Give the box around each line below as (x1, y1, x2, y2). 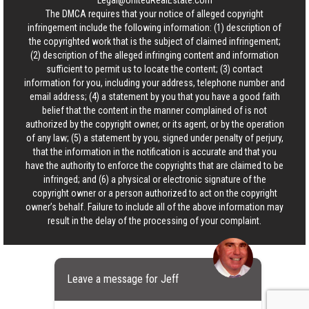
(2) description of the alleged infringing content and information (30, 50, 279, 61)
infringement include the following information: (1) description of (28, 22, 281, 34)
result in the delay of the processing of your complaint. (48, 215, 261, 227)
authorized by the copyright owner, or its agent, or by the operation (25, 119, 284, 130)
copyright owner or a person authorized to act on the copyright (32, 188, 277, 199)
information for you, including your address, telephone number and (24, 77, 285, 89)
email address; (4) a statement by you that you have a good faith (29, 91, 280, 103)
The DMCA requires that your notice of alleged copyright (46, 8, 263, 20)
